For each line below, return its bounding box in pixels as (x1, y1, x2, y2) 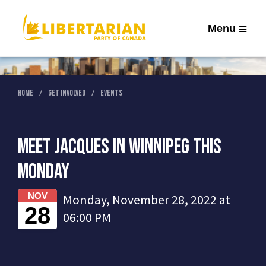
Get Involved (48, 88, 85, 98)
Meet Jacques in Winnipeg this (18, 134, 221, 160)
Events (100, 88, 122, 98)
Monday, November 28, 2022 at (63, 192, 230, 208)
